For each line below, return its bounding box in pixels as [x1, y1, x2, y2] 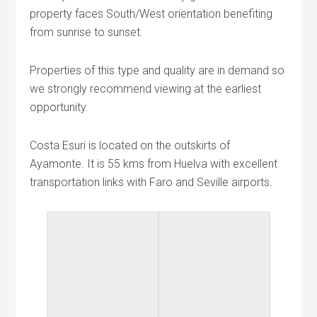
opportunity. [30, 100, 89, 114]
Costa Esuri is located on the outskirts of [30, 139, 231, 152]
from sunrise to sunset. [30, 25, 144, 39]
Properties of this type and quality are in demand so [30, 64, 285, 77]
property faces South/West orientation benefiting [30, 7, 273, 21]
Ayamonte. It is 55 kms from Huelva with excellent [30, 157, 278, 171]
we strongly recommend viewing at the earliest [30, 82, 262, 96]
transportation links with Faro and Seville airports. [30, 175, 273, 189]
